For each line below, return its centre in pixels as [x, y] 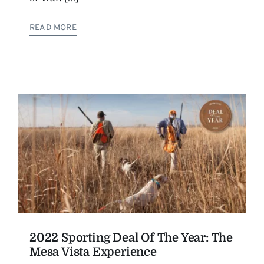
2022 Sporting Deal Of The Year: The [131, 238]
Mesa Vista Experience [93, 252]
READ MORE [53, 28]
